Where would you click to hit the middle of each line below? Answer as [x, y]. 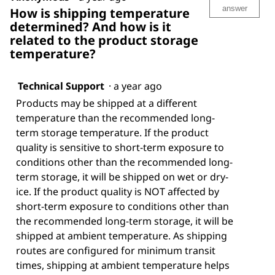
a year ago [140, 86]
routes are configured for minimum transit [116, 250]
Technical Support [61, 86]
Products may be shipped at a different [107, 103]
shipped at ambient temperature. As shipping [122, 235]
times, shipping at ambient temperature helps [123, 265]
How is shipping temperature [100, 13]
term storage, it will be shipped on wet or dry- [122, 176]
